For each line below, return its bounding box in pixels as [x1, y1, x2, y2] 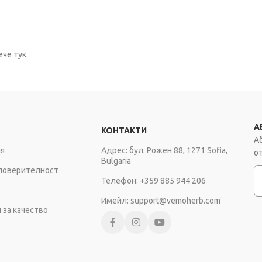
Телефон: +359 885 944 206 [101, 176, 206, 185]
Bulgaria [101, 156, 131, 166]
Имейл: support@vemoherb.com [101, 196, 220, 205]
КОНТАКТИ [101, 126, 147, 135]
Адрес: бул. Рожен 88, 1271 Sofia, [101, 146, 227, 155]
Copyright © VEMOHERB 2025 [40, 242, 150, 251]
